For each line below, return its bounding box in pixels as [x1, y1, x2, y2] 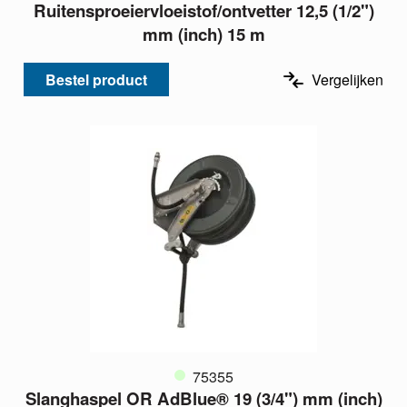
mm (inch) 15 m [142, 21, 265, 46]
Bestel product [45, 68, 147, 90]
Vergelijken [312, 68, 383, 90]
